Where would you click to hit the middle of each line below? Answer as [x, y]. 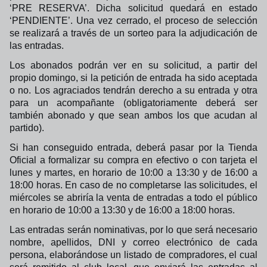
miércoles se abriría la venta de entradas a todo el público [133, 198]
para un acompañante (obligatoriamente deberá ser [133, 103]
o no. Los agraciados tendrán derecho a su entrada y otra [133, 90]
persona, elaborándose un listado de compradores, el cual [133, 255]
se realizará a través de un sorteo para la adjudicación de [133, 33]
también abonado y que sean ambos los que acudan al [133, 115]
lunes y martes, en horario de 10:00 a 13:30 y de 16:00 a [133, 173]
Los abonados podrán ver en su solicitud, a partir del [133, 65]
